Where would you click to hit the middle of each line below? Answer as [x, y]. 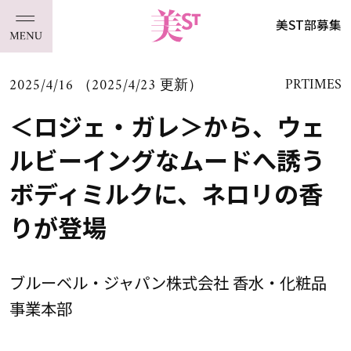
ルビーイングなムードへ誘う [167, 159]
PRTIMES [314, 85]
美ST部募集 [309, 25]
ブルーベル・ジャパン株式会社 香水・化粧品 [168, 282]
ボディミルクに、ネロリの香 [166, 193]
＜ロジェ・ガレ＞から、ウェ [167, 125]
